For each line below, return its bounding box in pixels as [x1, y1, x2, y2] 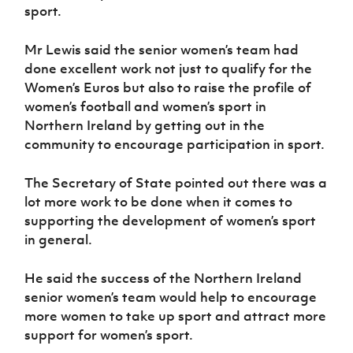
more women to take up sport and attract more [24, 307, 327, 325]
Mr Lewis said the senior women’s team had [24, 41, 299, 59]
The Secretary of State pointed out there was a [24, 174, 328, 192]
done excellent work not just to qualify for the [24, 60, 313, 78]
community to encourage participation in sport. [24, 136, 325, 154]
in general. [24, 231, 93, 249]
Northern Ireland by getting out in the [24, 117, 266, 135]
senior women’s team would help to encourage [24, 288, 318, 307]
